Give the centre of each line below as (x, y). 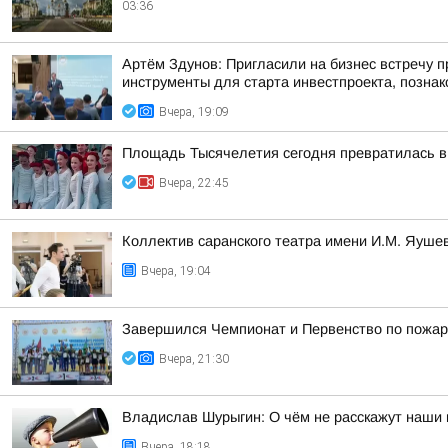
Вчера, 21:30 (194, 359)
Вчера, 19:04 (176, 271)
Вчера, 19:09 (194, 112)
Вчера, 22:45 (194, 183)
